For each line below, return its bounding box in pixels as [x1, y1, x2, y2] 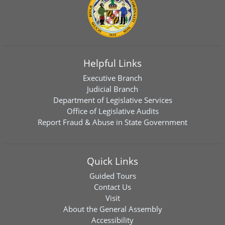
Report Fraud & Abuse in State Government [38, 117, 187, 127]
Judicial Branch [87, 84, 138, 94]
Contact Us [94, 182, 131, 192]
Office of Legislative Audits [66, 106, 159, 116]
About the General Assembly [63, 204, 162, 214]
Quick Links [87, 155, 138, 167]
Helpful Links [83, 57, 142, 69]
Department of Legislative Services [53, 95, 172, 105]
